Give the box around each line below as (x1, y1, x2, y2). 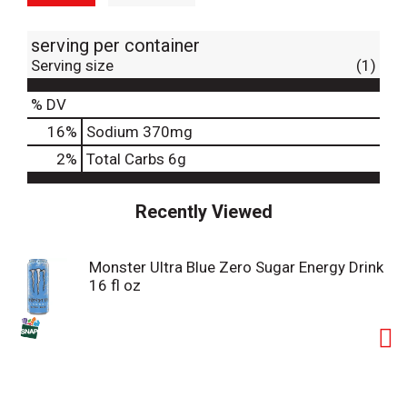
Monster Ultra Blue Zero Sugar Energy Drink (89, 257, 383, 276)
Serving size (31, 55, 114, 74)
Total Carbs (86, 149, 164, 168)
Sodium (86, 122, 139, 141)
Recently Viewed (134, 200, 273, 223)
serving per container (31, 34, 200, 56)
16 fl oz (89, 275, 141, 294)
